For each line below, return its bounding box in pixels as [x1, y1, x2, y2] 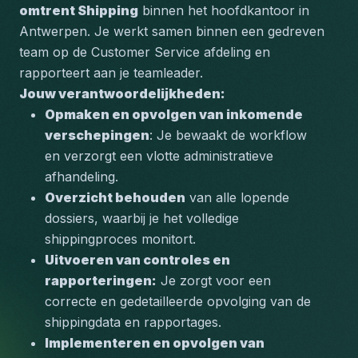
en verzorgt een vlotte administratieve [45, 148, 273, 164]
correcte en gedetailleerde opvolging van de [45, 293, 311, 309]
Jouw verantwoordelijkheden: [19, 86, 225, 101]
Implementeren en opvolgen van [45, 335, 265, 351]
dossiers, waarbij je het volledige [45, 210, 239, 226]
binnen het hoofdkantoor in [138, 2, 309, 18]
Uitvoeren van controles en [45, 252, 230, 268]
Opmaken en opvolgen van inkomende [45, 106, 303, 122]
